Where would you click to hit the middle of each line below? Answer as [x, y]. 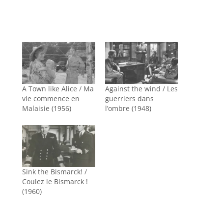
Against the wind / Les [141, 88]
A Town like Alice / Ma [58, 88]
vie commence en [51, 98]
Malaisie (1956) [46, 108]
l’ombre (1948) [128, 108]
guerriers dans [129, 98]
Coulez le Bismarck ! [55, 181]
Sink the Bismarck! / [54, 171]
